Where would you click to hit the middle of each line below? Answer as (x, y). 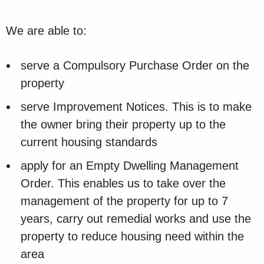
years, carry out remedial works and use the (136, 219)
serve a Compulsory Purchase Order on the (135, 66)
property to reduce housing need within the (132, 237)
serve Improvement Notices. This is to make (136, 107)
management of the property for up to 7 (124, 201)
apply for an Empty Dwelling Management (130, 166)
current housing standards (89, 142)
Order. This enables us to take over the (123, 184)
